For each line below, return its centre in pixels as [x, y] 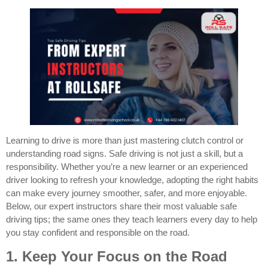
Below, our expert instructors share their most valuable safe [121, 206]
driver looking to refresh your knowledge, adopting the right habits [132, 180]
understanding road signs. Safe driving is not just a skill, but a [124, 154]
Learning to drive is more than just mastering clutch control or [125, 141]
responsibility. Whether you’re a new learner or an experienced [127, 167]
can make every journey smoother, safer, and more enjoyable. [127, 193]
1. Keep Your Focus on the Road [117, 256]
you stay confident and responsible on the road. [98, 233]
